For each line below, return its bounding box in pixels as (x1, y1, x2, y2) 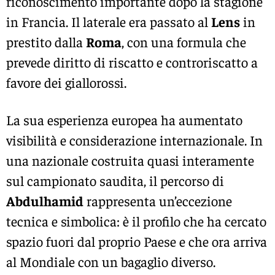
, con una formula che (122, 33, 246, 51)
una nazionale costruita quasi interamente (6, 152, 254, 169)
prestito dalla (6, 33, 86, 51)
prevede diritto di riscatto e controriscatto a (6, 53, 258, 71)
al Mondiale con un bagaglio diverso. (6, 253, 215, 271)
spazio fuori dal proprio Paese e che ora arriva (6, 233, 267, 250)
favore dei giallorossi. (6, 74, 126, 91)
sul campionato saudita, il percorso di (6, 172, 224, 190)
